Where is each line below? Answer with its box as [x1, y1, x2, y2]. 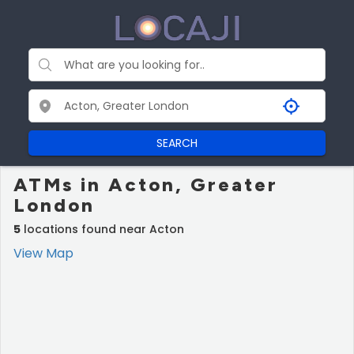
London [13, 194, 95, 217]
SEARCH [156, 135, 198, 151]
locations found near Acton [21, 221, 184, 237]
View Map [13, 244, 73, 262]
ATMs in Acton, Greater [13, 173, 278, 196]
